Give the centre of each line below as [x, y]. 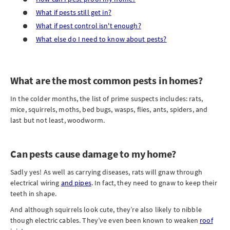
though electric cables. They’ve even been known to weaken [105, 220]
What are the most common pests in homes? [107, 80]
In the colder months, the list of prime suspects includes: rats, [107, 99]
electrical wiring [36, 183]
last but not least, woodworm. [58, 120]
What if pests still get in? [74, 12]
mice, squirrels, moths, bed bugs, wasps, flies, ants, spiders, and [109, 109]
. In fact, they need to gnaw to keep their [154, 183]
